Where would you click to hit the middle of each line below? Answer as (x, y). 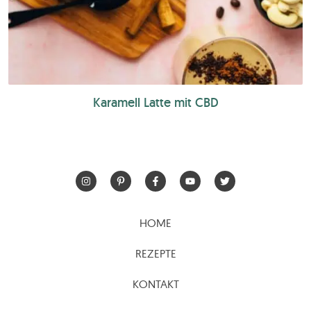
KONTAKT (155, 284)
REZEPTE (155, 254)
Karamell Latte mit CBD (155, 103)
